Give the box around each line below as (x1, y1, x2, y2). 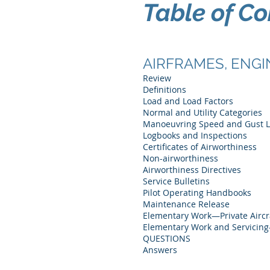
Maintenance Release (143, 198, 230, 210)
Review (143, 72, 171, 84)
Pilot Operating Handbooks (143, 187, 251, 198)
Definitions (143, 84, 186, 95)
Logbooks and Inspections (143, 130, 247, 141)
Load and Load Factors (143, 95, 233, 107)
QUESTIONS (143, 233, 190, 244)
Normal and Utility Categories (143, 107, 262, 118)
